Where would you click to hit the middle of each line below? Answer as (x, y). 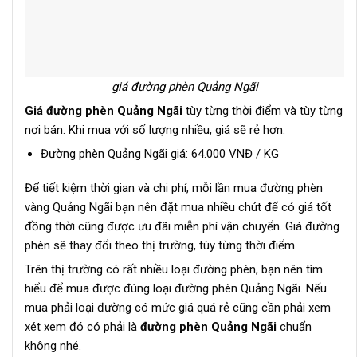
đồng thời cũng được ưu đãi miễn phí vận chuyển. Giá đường (182, 227)
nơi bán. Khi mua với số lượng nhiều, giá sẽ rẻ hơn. (155, 129)
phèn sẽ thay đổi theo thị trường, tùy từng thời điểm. (161, 246)
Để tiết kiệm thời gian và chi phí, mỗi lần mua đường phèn (174, 188)
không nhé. (53, 346)
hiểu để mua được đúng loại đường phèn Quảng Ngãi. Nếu (176, 289)
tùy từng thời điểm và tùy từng (263, 110)
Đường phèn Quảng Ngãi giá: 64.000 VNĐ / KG (159, 153)
